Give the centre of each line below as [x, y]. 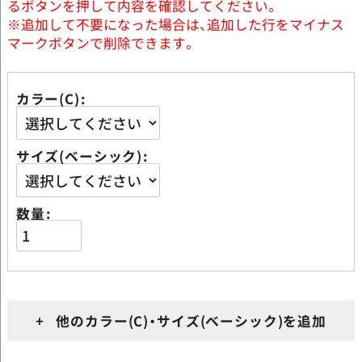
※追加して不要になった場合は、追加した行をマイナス [175, 25]
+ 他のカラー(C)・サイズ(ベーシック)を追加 [181, 320]
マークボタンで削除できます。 [101, 43]
